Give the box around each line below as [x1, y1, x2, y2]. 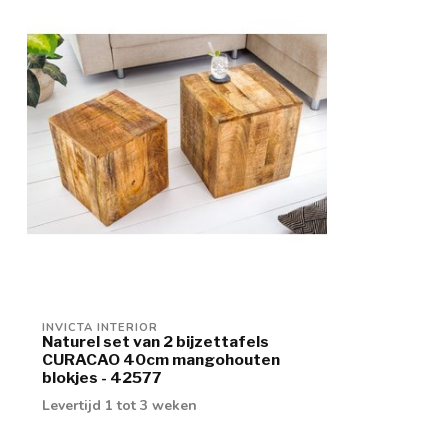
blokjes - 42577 [42, 368, 162, 388]
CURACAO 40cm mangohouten [42, 350, 280, 370]
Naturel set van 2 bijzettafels [42, 332, 269, 352]
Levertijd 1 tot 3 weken [42, 396, 197, 416]
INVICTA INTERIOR [42, 320, 158, 336]
